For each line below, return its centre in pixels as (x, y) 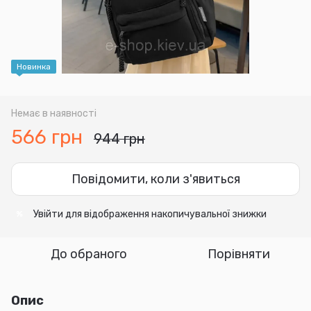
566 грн (47, 137)
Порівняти (239, 254)
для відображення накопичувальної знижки (165, 214)
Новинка (34, 66)
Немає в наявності (54, 113)
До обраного (89, 254)
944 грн (119, 138)
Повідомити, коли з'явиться (155, 179)
